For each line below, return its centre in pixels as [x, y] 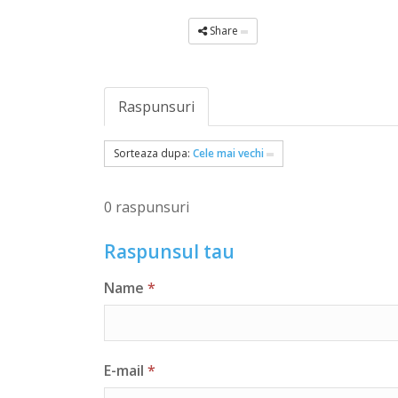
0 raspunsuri [147, 207]
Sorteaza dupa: [154, 154]
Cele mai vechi [229, 154]
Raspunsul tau [170, 252]
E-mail [124, 370]
